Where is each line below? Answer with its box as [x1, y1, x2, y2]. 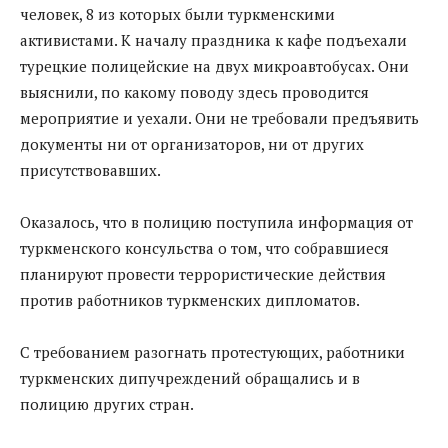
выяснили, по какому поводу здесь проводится [20, 81, 369, 102]
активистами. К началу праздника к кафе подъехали [20, 29, 407, 50]
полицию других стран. [20, 393, 194, 414]
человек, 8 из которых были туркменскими [20, 3, 335, 24]
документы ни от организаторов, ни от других [20, 133, 364, 154]
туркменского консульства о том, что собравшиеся [20, 237, 389, 258]
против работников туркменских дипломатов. [20, 289, 360, 310]
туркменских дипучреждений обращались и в [20, 367, 360, 388]
